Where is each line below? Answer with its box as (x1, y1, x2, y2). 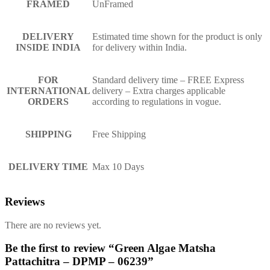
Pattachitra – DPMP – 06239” (5, 255, 154, 268)
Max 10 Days (92, 162, 144, 172)
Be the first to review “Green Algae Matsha (5, 242, 216, 255)
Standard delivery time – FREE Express (92, 75, 244, 86)
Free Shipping (92, 129, 146, 140)
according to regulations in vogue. (92, 96, 221, 107)
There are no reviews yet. (5, 219, 101, 230)
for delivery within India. (92, 42, 187, 53)
